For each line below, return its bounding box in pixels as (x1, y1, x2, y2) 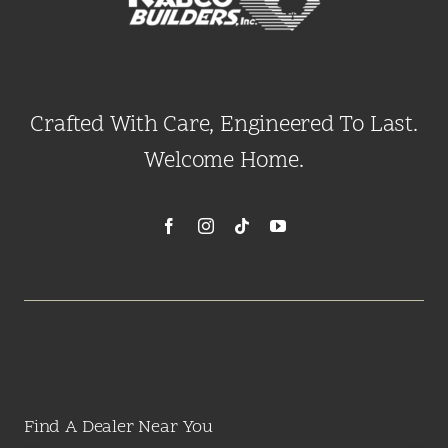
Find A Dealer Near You (23, 415, 213, 441)
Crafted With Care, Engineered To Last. (30, 110, 418, 142)
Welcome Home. (144, 146, 304, 178)
